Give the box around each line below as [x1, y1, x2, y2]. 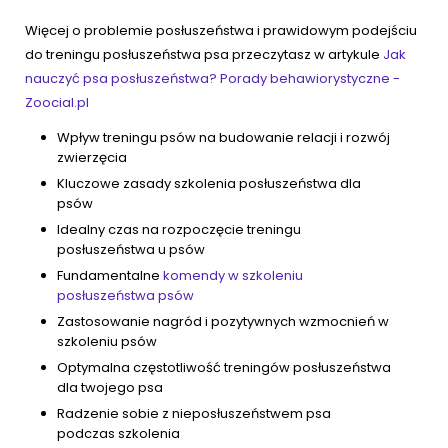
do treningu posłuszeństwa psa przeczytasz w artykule [25, 45, 383, 65]
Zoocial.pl [25, 93, 89, 113]
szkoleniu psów [57, 332, 157, 352]
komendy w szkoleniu [163, 266, 303, 286]
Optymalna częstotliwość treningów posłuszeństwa [57, 358, 391, 378]
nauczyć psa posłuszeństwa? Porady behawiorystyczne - [25, 69, 400, 89]
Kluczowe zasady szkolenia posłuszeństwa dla [57, 174, 361, 194]
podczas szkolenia [57, 424, 180, 444]
